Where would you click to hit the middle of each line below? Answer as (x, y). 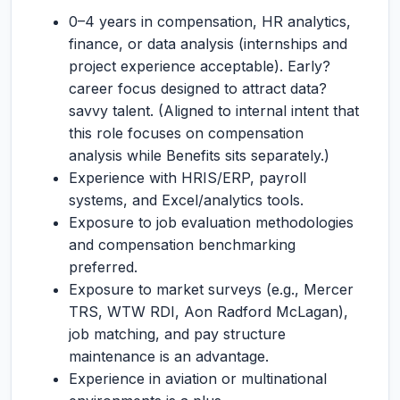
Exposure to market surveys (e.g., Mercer (211, 289)
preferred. (103, 267)
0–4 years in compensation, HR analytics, (210, 21)
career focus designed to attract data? (198, 88)
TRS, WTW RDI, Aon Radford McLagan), (208, 312)
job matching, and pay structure (177, 334)
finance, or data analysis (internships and (208, 44)
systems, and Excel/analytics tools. (186, 200)
